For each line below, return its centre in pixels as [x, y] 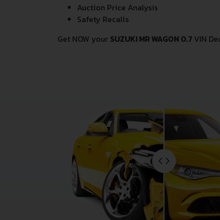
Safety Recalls [103, 19]
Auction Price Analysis [117, 7]
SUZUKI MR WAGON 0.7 [152, 39]
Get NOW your [84, 39]
